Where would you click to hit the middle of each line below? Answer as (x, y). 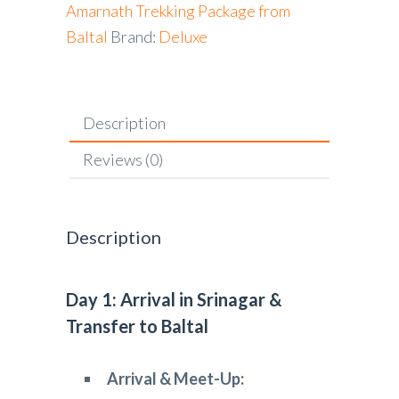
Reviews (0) (122, 160)
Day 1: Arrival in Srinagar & (174, 300)
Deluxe (183, 36)
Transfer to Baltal (137, 326)
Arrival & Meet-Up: (175, 379)
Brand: (134, 36)
